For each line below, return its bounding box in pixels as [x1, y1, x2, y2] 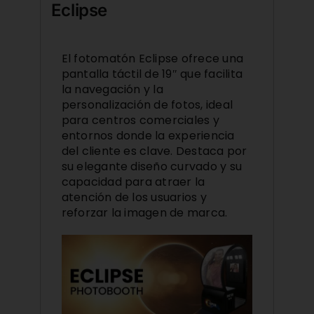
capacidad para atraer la [61, 173, 205, 190]
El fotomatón [61, 50, 139, 67]
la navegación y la [61, 81, 163, 97]
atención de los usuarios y [61, 189, 207, 205]
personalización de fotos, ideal [61, 96, 233, 113]
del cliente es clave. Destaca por [61, 142, 247, 159]
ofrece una [178, 50, 244, 67]
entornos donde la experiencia [61, 127, 235, 144]
